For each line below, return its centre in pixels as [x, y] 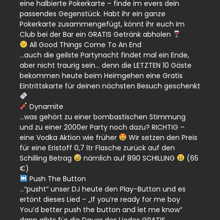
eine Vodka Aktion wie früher [69, 137]
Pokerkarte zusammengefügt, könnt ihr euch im [102, 24]
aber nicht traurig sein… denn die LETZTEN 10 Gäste [106, 65]
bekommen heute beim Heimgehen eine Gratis [101, 75]
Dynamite [45, 106]
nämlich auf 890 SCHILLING [129, 158]
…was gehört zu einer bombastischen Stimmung [103, 117]
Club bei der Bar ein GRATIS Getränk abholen [96, 34]
